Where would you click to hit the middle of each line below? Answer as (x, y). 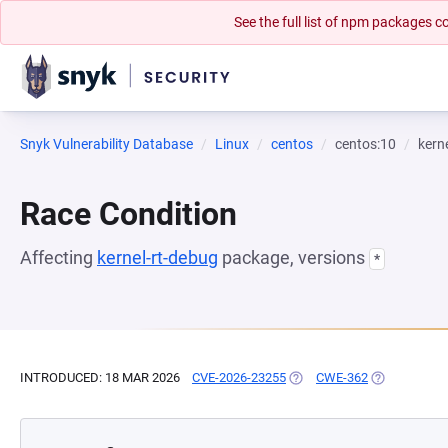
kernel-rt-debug (157, 257)
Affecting (58, 257)
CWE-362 (342, 377)
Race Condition (128, 214)
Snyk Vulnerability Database (106, 144)
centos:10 (365, 144)
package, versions (293, 257)
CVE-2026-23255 (239, 377)
